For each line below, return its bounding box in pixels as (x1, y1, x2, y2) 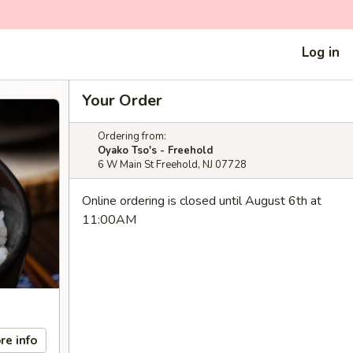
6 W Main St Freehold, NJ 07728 (98, 158, 247, 172)
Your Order (82, 90, 162, 111)
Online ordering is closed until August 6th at (82, 192, 321, 210)
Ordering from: (98, 129, 166, 143)
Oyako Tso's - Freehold (98, 143, 213, 158)
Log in (302, 43, 340, 61)
